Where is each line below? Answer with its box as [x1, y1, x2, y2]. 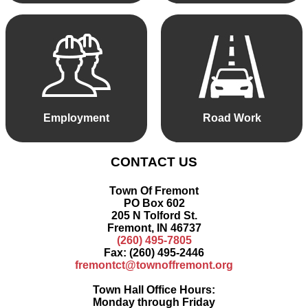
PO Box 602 [123, 197, 185, 209]
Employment [43, 111, 109, 124]
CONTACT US [111, 155, 197, 170]
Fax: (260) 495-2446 [104, 246, 204, 258]
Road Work [202, 111, 261, 124]
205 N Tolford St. [111, 209, 197, 221]
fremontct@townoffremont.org [75, 258, 233, 271]
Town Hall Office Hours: [93, 283, 215, 296]
